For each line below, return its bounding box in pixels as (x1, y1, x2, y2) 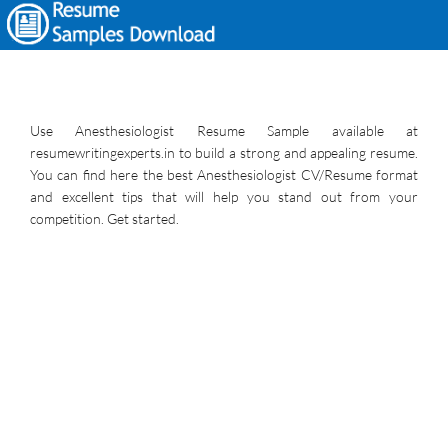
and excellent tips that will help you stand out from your (30, 188, 418, 205)
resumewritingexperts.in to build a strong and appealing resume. (30, 144, 418, 161)
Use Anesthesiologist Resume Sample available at (30, 122, 418, 139)
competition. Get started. (30, 210, 179, 227)
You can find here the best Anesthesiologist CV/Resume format (30, 166, 418, 183)
